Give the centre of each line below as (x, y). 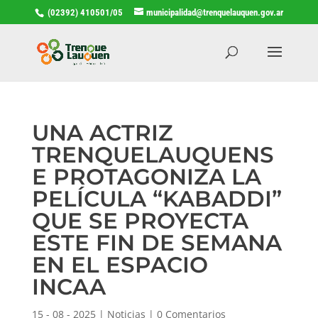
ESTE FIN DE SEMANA (157, 242)
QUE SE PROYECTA (140, 220)
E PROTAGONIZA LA (146, 176)
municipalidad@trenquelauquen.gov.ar (214, 12)
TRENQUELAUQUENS (153, 154)
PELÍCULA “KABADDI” (157, 198)
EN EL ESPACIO (120, 264)
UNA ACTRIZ (102, 132)
